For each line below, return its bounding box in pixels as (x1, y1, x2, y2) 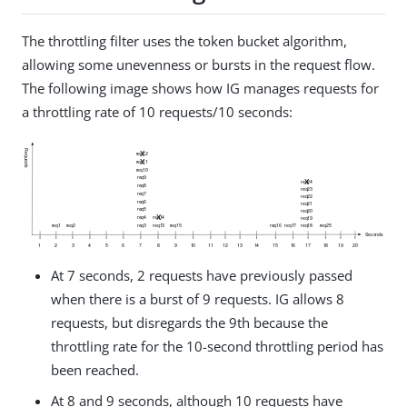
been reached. (51, 361, 139, 380)
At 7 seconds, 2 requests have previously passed (51, 266, 352, 285)
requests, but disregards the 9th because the (51, 313, 328, 333)
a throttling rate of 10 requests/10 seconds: (22, 102, 293, 121)
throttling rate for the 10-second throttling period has (51, 337, 383, 356)
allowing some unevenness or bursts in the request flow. (22, 55, 375, 74)
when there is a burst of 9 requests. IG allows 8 (51, 290, 344, 309)
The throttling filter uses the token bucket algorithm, (22, 31, 347, 50)
